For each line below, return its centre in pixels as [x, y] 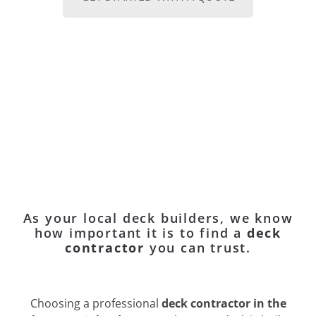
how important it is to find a [140, 233]
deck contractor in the [224, 303]
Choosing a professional [96, 303]
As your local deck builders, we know [158, 218]
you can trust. [198, 248]
